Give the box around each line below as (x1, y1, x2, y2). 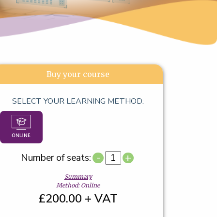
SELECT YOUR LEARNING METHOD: (12, 96, 144, 107)
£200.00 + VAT (38, 191, 118, 206)
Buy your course (46, 69, 109, 79)
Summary (64, 173, 92, 180)
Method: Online (56, 182, 100, 189)
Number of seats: (21, 152, 92, 164)
